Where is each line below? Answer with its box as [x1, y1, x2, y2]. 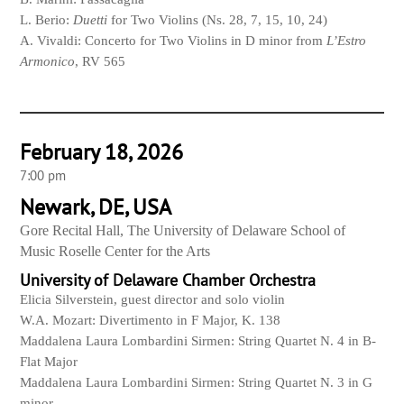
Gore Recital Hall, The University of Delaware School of [20, 223, 346, 239]
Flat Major [20, 354, 78, 370]
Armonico [20, 54, 76, 69]
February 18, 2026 [20, 138, 184, 167]
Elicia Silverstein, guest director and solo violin [20, 292, 286, 308]
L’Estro [326, 33, 367, 49]
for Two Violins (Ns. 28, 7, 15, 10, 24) [107, 13, 328, 28]
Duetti [73, 13, 108, 28]
